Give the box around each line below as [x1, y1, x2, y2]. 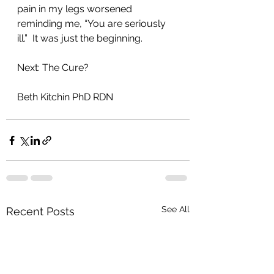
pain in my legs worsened [17, 3, 135, 15]
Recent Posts [6, 205, 75, 218]
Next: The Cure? [17, 62, 89, 74]
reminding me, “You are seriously [17, 18, 168, 30]
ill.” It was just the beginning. [17, 32, 145, 45]
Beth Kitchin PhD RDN [17, 91, 113, 103]
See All [161, 204, 190, 215]
